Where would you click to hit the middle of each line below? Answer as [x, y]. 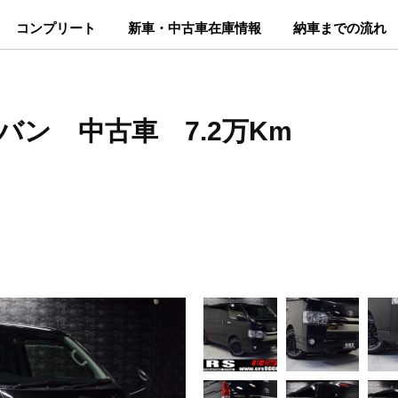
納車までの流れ [339, 28]
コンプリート [56, 28]
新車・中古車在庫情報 [194, 28]
